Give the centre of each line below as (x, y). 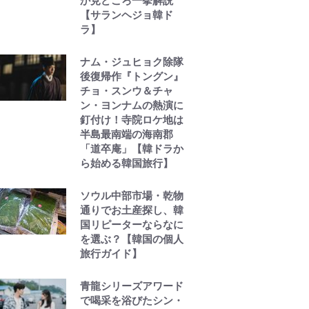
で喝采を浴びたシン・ (132, 301)
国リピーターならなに (132, 225)
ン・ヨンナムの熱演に (132, 106)
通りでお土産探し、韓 (132, 210)
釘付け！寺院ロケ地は (132, 120)
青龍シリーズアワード (132, 286)
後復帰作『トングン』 (132, 77)
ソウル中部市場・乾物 (132, 196)
